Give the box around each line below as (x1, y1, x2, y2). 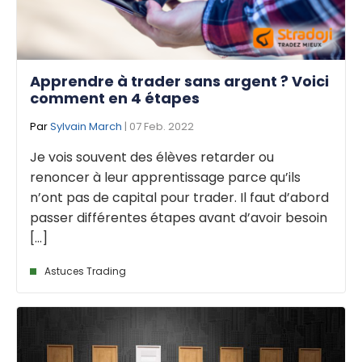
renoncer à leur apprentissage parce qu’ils (30, 168, 301, 187)
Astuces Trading (44, 264, 126, 279)
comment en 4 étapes (30, 88, 200, 109)
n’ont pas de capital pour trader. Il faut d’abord (30, 188, 329, 208)
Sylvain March (50, 119, 122, 135)
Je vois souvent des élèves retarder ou (30, 148, 274, 167)
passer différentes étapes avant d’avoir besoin (30, 208, 327, 228)
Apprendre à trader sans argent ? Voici (30, 71, 329, 92)
